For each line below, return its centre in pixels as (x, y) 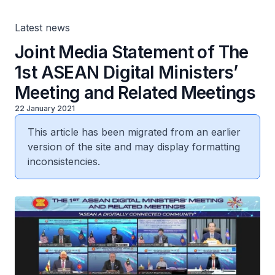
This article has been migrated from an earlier (134, 132)
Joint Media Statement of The (132, 52)
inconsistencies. (64, 161)
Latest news (42, 28)
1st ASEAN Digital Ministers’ (126, 72)
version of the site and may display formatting (134, 147)
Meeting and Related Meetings (135, 93)
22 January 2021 (45, 108)
